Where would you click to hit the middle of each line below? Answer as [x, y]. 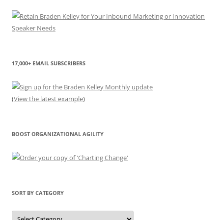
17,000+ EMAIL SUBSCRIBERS [49, 63]
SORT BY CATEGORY [38, 192]
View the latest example [48, 98]
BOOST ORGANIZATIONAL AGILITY [58, 134]
